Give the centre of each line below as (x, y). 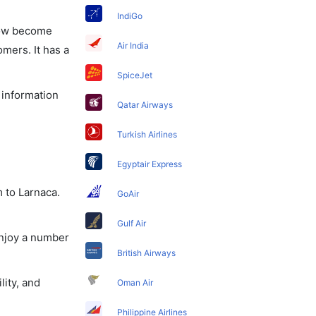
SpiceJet (135, 75)
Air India (133, 45)
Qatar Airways (145, 104)
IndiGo (130, 16)
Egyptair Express (150, 164)
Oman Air (135, 282)
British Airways (147, 253)
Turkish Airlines (147, 134)
